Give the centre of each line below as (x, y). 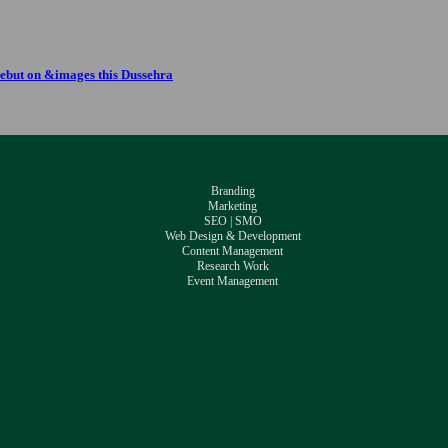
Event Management (233, 280)
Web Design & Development (232, 235)
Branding (232, 190)
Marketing (233, 205)
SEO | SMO (232, 220)
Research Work (232, 265)
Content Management (233, 250)
